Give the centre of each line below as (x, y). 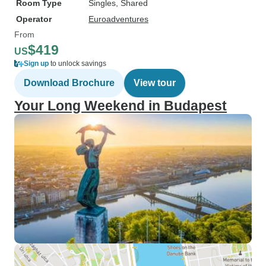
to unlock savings (77, 64)
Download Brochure (69, 83)
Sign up (36, 64)
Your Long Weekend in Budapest (121, 106)
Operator (34, 19)
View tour (155, 83)
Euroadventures (118, 19)
